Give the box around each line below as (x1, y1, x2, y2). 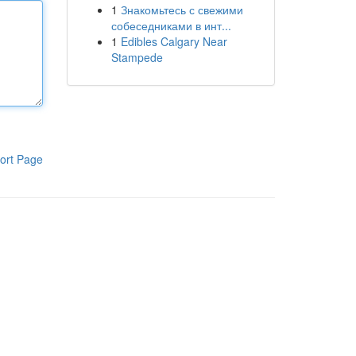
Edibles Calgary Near (120, 33, 227, 49)
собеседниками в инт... (110, 17, 231, 33)
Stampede (110, 49, 163, 65)
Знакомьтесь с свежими (120, 2, 243, 17)
